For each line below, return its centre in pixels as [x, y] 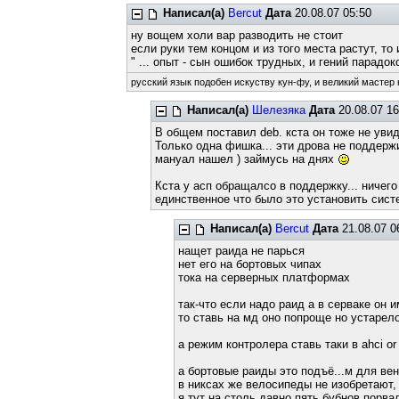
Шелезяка [278, 110]
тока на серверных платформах [265, 277]
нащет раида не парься [242, 251]
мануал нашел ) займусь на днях [246, 159]
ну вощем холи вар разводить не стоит [237, 35]
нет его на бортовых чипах [250, 264]
